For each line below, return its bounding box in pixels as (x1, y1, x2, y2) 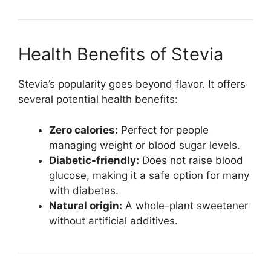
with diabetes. (49, 184, 119, 197)
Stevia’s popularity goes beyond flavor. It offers (18, 78, 246, 91)
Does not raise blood (139, 154, 243, 166)
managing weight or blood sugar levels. (49, 139, 240, 151)
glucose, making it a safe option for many (49, 169, 249, 181)
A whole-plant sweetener (122, 199, 248, 212)
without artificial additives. (49, 214, 178, 227)
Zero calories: (49, 123, 118, 136)
